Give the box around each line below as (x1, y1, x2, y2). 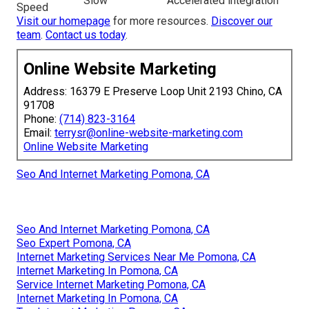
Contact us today (46, 28, 126, 41)
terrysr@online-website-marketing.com (54, 126, 243, 139)
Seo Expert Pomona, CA (17, 236, 131, 250)
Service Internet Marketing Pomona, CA (17, 277, 206, 291)
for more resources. (110, 14, 211, 28)
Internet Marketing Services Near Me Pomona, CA (17, 250, 256, 263)
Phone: (23, 112, 59, 126)
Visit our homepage (17, 14, 110, 28)
